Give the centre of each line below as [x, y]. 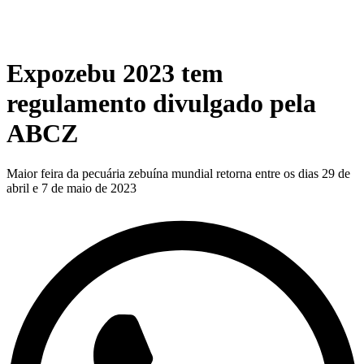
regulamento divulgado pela [161, 104]
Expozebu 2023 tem [115, 74]
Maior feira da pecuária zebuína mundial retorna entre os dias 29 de [178, 173]
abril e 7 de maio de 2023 [71, 188]
